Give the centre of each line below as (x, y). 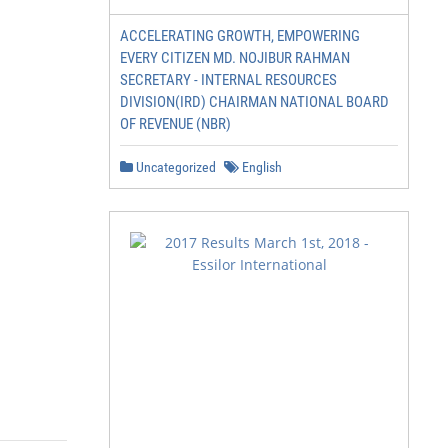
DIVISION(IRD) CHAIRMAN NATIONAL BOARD (254, 102)
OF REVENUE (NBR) (175, 124)
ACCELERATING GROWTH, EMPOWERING (240, 36)
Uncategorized (174, 167)
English (260, 167)
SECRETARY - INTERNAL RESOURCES (228, 80)
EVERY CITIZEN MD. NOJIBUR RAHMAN (235, 58)
